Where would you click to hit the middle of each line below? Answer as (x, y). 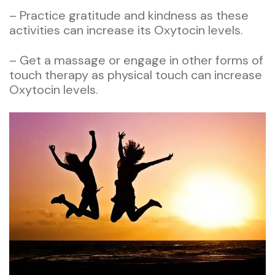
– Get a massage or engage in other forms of (136, 60)
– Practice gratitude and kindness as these (129, 15)
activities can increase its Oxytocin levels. (126, 30)
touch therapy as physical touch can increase (136, 75)
